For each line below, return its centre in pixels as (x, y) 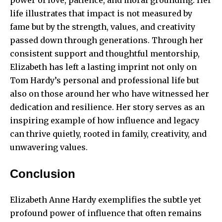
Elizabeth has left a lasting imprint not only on (103, 67)
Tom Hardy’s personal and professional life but (105, 81)
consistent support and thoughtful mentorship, (105, 54)
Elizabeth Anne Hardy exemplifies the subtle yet (106, 200)
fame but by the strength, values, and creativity (103, 27)
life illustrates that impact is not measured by (101, 14)
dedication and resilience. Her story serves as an (107, 107)
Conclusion (43, 174)
